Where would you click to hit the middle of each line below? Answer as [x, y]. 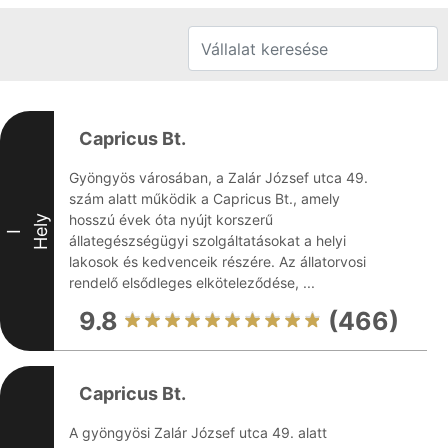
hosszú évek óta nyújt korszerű [171, 219]
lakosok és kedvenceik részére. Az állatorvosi [217, 261]
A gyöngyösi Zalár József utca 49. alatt [198, 432]
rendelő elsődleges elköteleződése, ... [192, 282]
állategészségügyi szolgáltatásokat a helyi [207, 240]
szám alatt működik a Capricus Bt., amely [204, 198]
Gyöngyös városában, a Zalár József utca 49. [218, 177]
